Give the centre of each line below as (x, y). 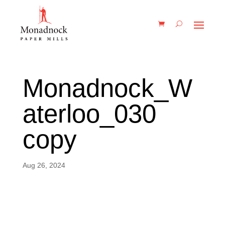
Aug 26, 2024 (44, 165)
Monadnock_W (107, 88)
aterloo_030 (89, 114)
